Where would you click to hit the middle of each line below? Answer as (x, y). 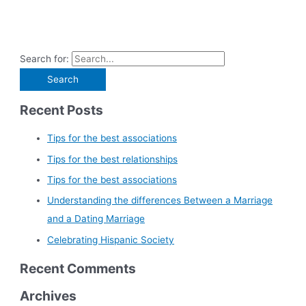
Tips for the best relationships (113, 159)
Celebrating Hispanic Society (111, 239)
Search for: (45, 59)
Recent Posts (62, 110)
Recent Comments (78, 268)
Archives (48, 295)
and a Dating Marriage (96, 219)
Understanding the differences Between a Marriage (160, 200)
